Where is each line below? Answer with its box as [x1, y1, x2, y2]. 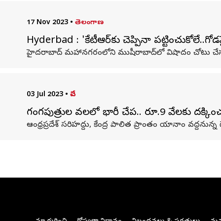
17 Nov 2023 [26, 18, 68, 28]
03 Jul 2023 [26, 90, 63, 100]
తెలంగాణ [74, 18, 104, 28]
